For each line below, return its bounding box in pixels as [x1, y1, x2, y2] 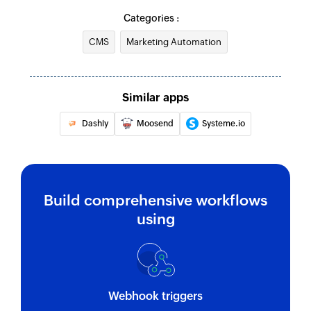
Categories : [123, 12, 179, 24]
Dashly [82, 118, 108, 128]
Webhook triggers [108, 289, 203, 303]
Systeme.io [202, 118, 245, 128]
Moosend [137, 118, 174, 128]
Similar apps [122, 90, 189, 104]
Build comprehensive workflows [44, 192, 267, 209]
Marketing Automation [126, 36, 222, 47]
